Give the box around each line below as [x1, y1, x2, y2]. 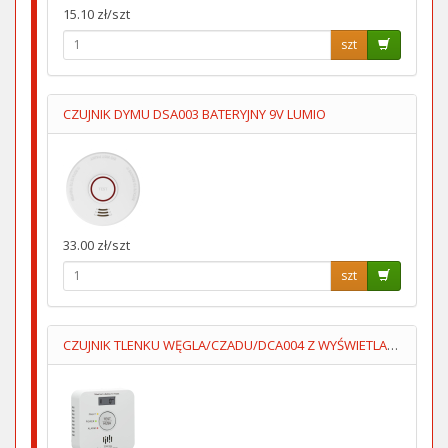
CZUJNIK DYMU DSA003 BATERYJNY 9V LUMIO [63, 104, 326, 123]
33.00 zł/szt [63, 235, 130, 254]
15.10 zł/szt [63, 4, 130, 23]
